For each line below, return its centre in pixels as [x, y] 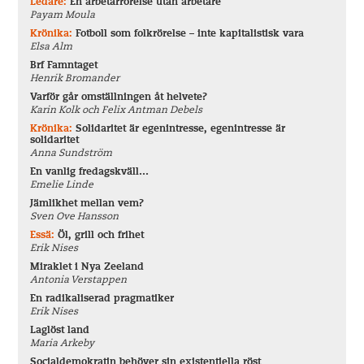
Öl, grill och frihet [101, 236]
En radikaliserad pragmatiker [102, 299]
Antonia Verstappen [79, 280]
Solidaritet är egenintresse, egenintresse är [181, 129]
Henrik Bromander [75, 79]
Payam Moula [63, 15]
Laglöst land [60, 331]
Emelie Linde [62, 185]
